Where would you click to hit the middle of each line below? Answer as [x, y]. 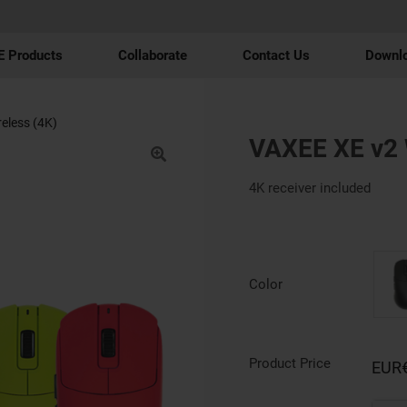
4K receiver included [310, 188]
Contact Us [276, 55]
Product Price [290, 363]
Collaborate [153, 55]
